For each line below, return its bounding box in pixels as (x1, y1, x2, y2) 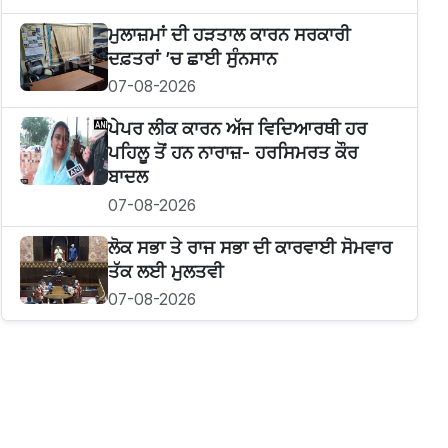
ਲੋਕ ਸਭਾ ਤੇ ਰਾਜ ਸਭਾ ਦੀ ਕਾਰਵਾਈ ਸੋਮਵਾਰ (107, 236, 392, 258)
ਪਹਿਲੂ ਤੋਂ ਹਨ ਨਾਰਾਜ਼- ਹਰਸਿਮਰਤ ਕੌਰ (107, 142, 358, 164)
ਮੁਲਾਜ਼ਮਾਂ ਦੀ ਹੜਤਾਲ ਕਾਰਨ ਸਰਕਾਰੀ (107, 23, 350, 45)
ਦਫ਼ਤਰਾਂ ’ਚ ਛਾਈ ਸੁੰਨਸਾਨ (107, 47, 277, 69)
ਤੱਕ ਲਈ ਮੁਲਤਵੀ (107, 260, 223, 282)
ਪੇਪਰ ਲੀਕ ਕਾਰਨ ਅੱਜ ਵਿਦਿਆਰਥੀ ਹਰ (107, 118, 367, 140)
